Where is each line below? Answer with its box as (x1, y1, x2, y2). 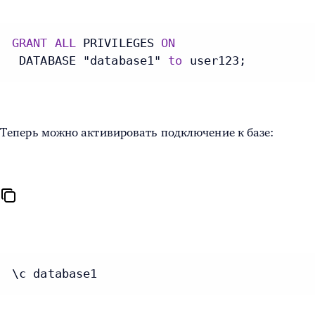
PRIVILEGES (75, 36, 162, 51)
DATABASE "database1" (12, 53, 169, 68)
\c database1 (12, 266, 98, 281)
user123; (182, 53, 247, 68)
